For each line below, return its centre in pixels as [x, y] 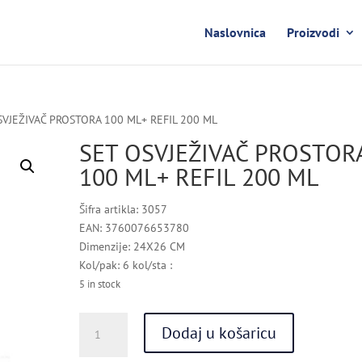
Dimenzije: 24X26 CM [133, 246]
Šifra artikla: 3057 [124, 209]
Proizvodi [313, 32]
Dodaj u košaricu [219, 333]
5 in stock [100, 284]
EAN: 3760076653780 [135, 228]
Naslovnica [235, 32]
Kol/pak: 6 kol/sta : [126, 265]
